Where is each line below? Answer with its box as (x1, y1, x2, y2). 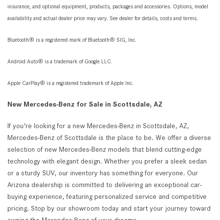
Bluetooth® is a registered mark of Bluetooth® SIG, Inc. (7, 36, 137, 43)
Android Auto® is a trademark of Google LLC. (7, 58, 112, 65)
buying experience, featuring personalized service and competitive (7, 192, 207, 200)
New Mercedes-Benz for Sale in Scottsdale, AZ (7, 100, 163, 108)
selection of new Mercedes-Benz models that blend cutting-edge (7, 145, 202, 153)
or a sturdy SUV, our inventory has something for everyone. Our (7, 169, 198, 177)
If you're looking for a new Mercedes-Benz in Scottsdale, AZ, (7, 122, 189, 130)
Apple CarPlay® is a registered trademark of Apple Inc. (7, 80, 134, 86)
